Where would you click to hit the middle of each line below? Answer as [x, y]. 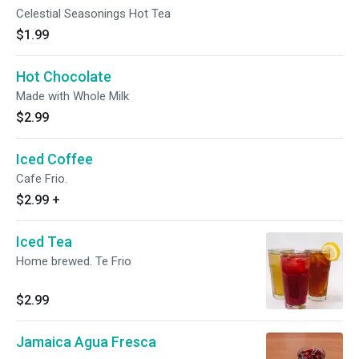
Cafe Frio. [42, 179]
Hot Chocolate [64, 77]
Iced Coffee [54, 159]
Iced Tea [44, 242]
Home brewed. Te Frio [74, 261]
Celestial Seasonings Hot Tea [93, 14]
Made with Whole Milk [73, 96]
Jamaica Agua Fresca [86, 342]
